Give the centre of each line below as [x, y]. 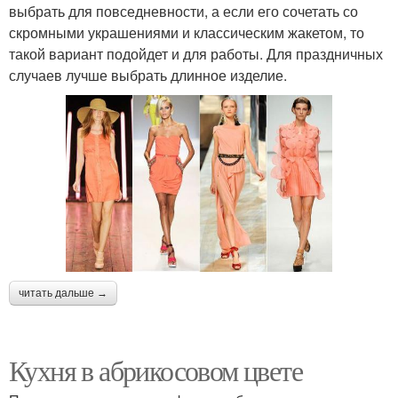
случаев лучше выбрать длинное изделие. [148, 75]
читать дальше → [63, 294]
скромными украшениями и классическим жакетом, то [187, 32]
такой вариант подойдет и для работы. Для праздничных [196, 53]
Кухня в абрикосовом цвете [155, 370]
